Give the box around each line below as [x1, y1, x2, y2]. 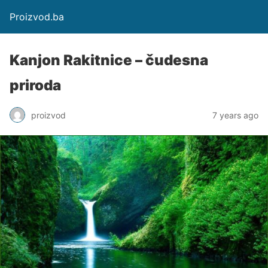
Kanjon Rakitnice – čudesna [10, 51, 208, 69]
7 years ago [212, 109, 258, 120]
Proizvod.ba [10, 11, 64, 23]
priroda [10, 77, 61, 94]
